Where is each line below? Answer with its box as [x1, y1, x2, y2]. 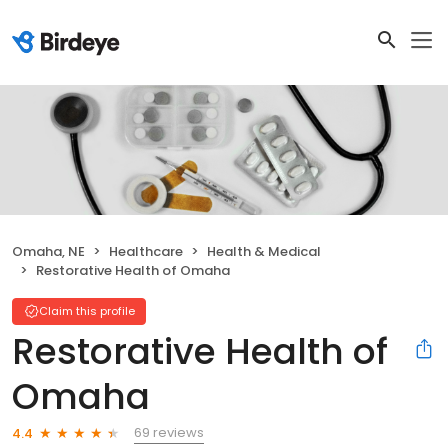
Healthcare [109, 242, 183, 262]
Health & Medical [207, 242, 321, 262]
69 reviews [134, 423, 204, 443]
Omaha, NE [12, 242, 85, 262]
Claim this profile [39, 303, 135, 320]
